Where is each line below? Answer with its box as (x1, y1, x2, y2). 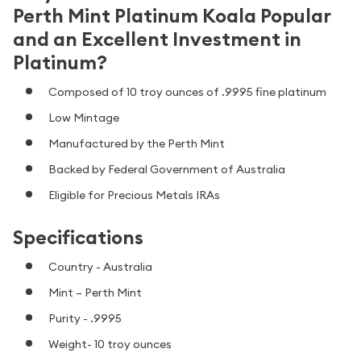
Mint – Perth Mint (48, 284, 142, 300)
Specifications (13, 225, 143, 251)
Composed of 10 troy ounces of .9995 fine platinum (48, 84, 326, 99)
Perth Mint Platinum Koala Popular (13, 3, 330, 28)
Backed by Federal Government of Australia (48, 161, 285, 176)
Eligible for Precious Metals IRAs (48, 187, 220, 202)
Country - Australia (48, 259, 152, 274)
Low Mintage (48, 110, 119, 125)
